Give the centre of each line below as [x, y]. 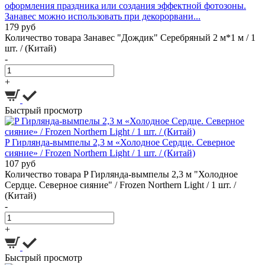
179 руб [20, 27]
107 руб [20, 164]
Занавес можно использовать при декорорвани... [103, 17]
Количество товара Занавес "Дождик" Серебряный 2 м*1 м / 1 [130, 38]
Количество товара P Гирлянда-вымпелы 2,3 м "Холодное [121, 174]
